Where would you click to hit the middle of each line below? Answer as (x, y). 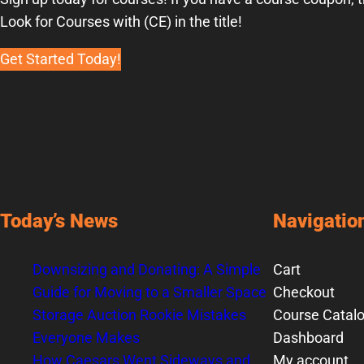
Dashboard (308, 338)
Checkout (304, 292)
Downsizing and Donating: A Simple (147, 269)
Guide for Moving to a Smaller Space (149, 292)
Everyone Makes (86, 338)
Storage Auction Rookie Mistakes (139, 315)
